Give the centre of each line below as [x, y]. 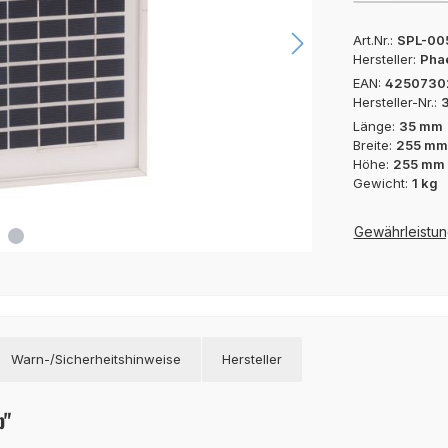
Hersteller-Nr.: [396, 101]
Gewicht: [382, 182]
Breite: [374, 144]
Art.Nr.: [374, 39]
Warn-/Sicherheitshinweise [96, 358]
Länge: [375, 125]
